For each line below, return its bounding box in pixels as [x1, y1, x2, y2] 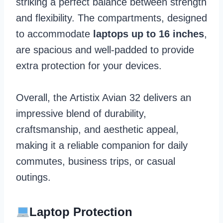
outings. [16, 171, 51, 183]
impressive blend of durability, [16, 108, 146, 119]
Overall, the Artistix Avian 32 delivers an [16, 92, 191, 103]
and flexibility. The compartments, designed [16, 12, 207, 23]
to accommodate [16, 28, 93, 39]
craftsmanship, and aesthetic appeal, [16, 123, 179, 135]
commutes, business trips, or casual [16, 155, 175, 167]
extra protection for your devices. [16, 60, 165, 71]
